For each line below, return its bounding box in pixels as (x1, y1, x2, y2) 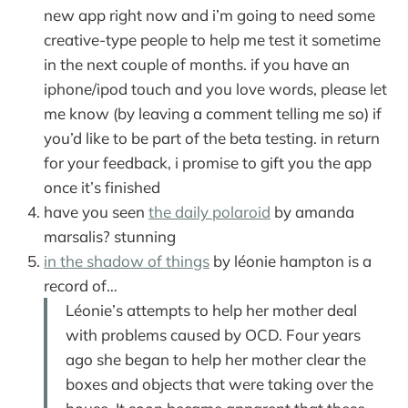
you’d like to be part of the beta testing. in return (44, 127, 380, 148)
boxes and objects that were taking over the (66, 373, 373, 393)
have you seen (44, 201, 148, 221)
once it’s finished (44, 177, 160, 197)
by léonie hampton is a (209, 250, 372, 270)
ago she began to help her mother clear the (66, 349, 366, 369)
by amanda (270, 201, 354, 221)
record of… (44, 275, 117, 295)
